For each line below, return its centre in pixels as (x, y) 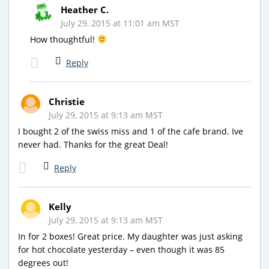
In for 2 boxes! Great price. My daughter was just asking (130, 236)
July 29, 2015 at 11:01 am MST (120, 23)
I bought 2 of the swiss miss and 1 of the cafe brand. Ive (131, 131)
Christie (67, 101)
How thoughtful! (64, 39)
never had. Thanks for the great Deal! (93, 144)
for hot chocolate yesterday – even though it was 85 (121, 249)
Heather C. (85, 9)
